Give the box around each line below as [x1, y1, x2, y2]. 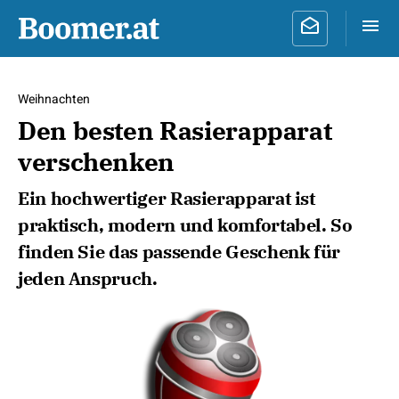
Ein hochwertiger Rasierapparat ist [18, 186, 315, 210]
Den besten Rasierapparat [18, 114, 332, 147]
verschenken [18, 145, 175, 178]
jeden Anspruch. [18, 266, 158, 290]
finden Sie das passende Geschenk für [18, 240, 341, 264]
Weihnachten [18, 90, 90, 109]
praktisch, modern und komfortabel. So [18, 213, 353, 237]
